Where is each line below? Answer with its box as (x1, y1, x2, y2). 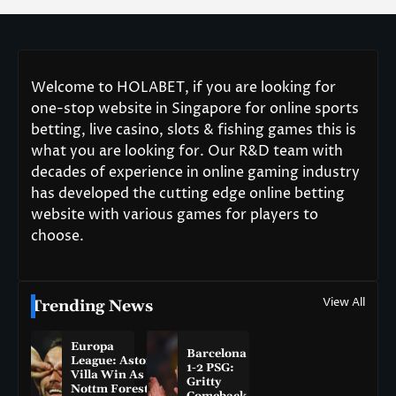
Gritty (186, 375, 221, 390)
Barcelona (186, 346, 247, 362)
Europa (70, 339, 114, 354)
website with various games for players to (31, 205, 318, 225)
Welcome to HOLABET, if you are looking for (31, 78, 336, 98)
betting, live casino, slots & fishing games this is (31, 120, 356, 141)
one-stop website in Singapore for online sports (31, 99, 359, 119)
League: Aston (70, 354, 154, 369)
